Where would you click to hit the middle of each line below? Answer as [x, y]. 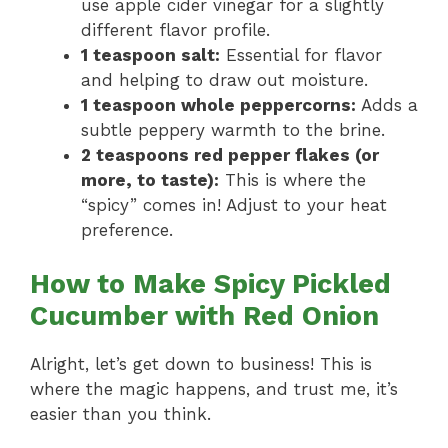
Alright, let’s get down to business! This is [201, 364]
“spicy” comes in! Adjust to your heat [234, 204]
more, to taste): [150, 179]
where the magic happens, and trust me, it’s [214, 389]
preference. [127, 229]
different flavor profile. [175, 29]
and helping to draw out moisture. [224, 79]
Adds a [387, 104]
